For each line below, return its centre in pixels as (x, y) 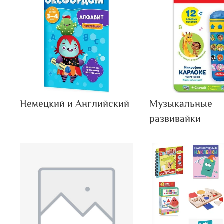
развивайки (175, 119)
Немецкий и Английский (75, 104)
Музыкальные (181, 104)
